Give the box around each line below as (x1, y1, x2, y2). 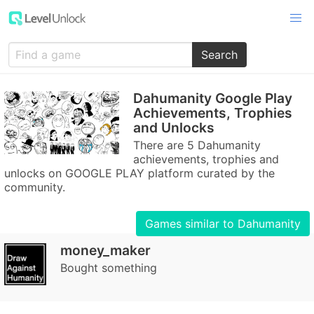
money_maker (60, 242, 151, 259)
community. (4, 180, 65, 194)
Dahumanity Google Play (133, 90, 292, 107)
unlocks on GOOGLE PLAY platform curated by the (4, 166, 275, 180)
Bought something (60, 261, 157, 275)
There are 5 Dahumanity (133, 138, 261, 152)
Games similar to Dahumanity (145, 217, 301, 231)
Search (201, 48, 238, 62)
